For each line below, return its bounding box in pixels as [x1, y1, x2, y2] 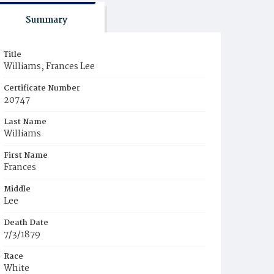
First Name [4, 149, 48, 162]
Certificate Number [4, 82, 80, 95]
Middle [4, 183, 31, 196]
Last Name [4, 116, 46, 128]
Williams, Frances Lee [4, 59, 95, 74]
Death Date [4, 217, 48, 229]
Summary [25, 13, 67, 28]
